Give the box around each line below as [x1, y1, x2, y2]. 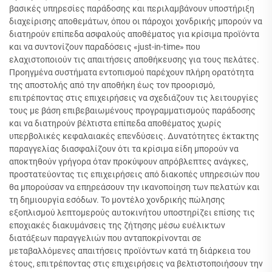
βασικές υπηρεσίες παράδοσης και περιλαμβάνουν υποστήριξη [9, 4, 254, 13]
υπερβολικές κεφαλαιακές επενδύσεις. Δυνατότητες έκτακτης [9, 131, 259, 141]
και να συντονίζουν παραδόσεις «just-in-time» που [9, 42, 200, 52]
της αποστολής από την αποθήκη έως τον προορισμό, [9, 80, 215, 90]
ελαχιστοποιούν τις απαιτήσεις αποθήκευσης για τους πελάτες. [9, 55, 259, 64]
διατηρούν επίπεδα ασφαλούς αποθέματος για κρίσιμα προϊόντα [9, 29, 259, 39]
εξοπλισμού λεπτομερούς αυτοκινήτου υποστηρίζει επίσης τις [9, 208, 255, 217]
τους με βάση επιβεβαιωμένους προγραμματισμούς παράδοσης [9, 106, 256, 115]
